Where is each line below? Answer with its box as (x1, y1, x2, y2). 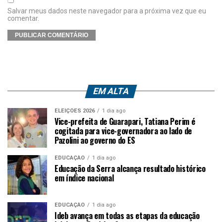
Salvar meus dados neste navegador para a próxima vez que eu (7, 6, 206, 15)
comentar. (7, 14, 39, 22)
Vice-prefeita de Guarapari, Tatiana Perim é (55, 115, 195, 127)
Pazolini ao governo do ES (55, 134, 135, 146)
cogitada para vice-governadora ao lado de (55, 124, 192, 137)
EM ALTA (92, 86, 130, 96)
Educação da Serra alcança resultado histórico (55, 162, 206, 174)
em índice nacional (55, 171, 114, 184)
